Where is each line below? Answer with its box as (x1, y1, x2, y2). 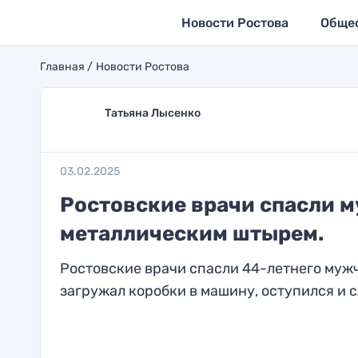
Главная (39, 60, 85, 74)
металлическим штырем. (59, 221, 324, 246)
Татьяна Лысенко (104, 106, 201, 120)
